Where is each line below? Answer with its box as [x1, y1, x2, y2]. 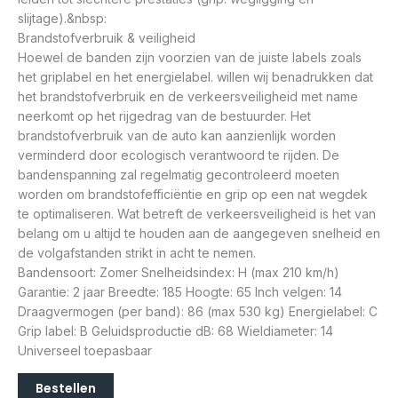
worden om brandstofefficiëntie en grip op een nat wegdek [18, 186, 368, 202]
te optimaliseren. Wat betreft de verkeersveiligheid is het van [18, 205, 376, 221]
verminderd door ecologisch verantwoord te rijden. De [18, 147, 339, 163]
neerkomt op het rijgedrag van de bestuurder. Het [18, 107, 311, 123]
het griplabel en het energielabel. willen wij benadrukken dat [18, 68, 373, 84]
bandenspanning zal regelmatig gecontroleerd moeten [18, 166, 339, 182]
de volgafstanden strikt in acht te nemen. [18, 244, 256, 260]
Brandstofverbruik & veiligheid [18, 29, 195, 45]
